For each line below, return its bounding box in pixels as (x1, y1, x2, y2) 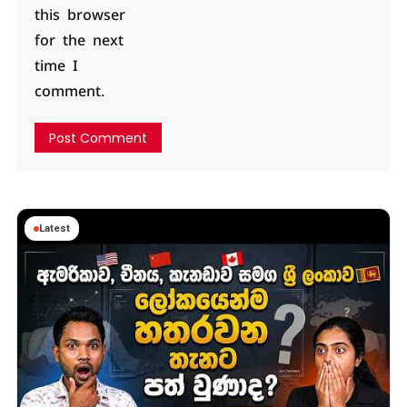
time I (34, 56, 78, 76)
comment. (34, 82, 104, 102)
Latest (38, 223, 70, 235)
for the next (34, 31, 124, 51)
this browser (34, 5, 125, 25)
